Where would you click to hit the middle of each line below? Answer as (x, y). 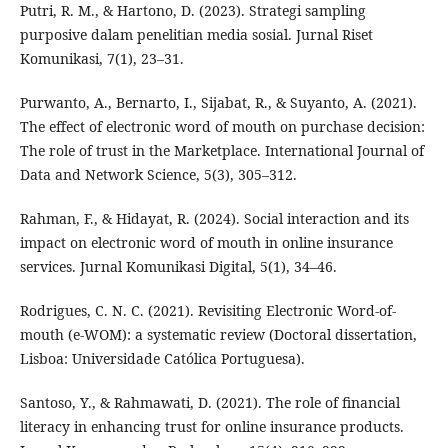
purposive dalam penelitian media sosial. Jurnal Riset (196, 34)
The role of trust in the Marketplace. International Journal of (221, 150)
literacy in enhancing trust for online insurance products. (211, 426)
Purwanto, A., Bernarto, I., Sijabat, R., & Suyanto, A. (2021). (218, 102)
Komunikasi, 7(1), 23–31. (101, 58)
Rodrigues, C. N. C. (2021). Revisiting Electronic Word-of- (207, 310)
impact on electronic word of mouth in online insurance (206, 242)
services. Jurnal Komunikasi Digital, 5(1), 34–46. (178, 266)
